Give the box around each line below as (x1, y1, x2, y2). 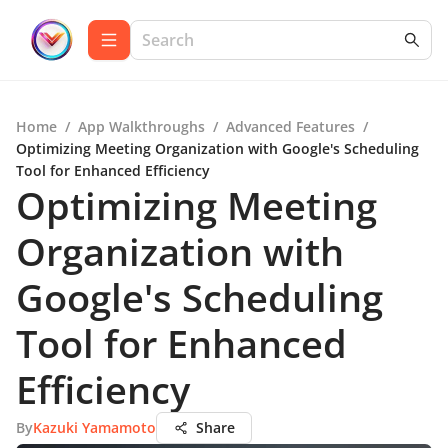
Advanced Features (226, 117, 355, 136)
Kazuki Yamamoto (33, 418, 156, 437)
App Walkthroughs (78, 117, 205, 136)
